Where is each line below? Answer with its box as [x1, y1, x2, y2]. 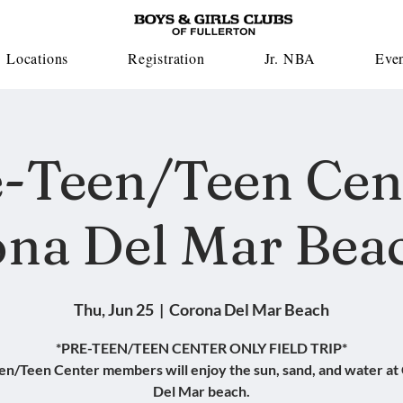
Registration [128, 49, 205, 67]
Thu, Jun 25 [74, 300, 154, 319]
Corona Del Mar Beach [169, 300, 329, 319]
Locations [5, 49, 69, 67]
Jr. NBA [264, 49, 317, 67]
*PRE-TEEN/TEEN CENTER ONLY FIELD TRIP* [56, 339, 347, 356]
